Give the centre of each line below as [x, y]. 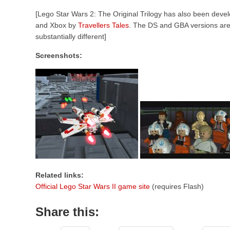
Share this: [67, 212]
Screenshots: [59, 55]
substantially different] [71, 36]
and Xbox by [57, 25]
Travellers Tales [103, 25]
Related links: [60, 175]
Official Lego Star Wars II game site [93, 186]
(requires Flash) [177, 186]
